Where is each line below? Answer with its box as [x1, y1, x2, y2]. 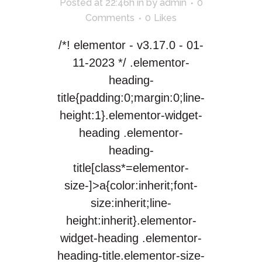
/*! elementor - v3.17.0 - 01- [58, 39, 204, 51]
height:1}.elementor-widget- [60, 109, 202, 122]
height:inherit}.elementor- [65, 214, 196, 227]
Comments [85, 12, 135, 23]
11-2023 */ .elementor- [73, 56, 189, 69]
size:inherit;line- [91, 196, 171, 209]
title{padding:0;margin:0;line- [57, 91, 205, 104]
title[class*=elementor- [73, 161, 189, 174]
